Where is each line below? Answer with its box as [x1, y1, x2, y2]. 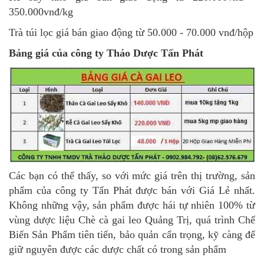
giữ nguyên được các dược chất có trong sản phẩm [9, 243, 226, 256]
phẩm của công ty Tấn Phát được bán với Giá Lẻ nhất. [9, 184, 255, 197]
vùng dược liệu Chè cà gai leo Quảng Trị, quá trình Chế [9, 214, 255, 226]
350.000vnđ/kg [9, 6, 73, 18]
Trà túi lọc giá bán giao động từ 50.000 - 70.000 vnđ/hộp [9, 27, 253, 39]
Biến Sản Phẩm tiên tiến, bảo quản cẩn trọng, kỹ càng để [9, 229, 255, 241]
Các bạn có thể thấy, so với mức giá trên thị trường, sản [9, 170, 255, 182]
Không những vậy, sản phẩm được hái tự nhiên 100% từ [9, 199, 255, 212]
